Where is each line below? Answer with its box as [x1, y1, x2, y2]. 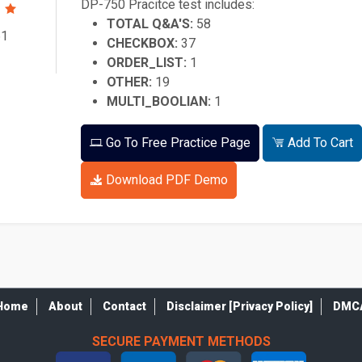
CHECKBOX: [106, 36, 178, 51]
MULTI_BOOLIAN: [106, 94, 211, 109]
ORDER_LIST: [106, 55, 187, 70]
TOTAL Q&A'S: [106, 16, 193, 32]
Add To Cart [284, 135, 353, 150]
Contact [102, 300, 146, 313]
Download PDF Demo [102, 172, 228, 187]
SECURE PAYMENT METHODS [91, 334, 271, 349]
